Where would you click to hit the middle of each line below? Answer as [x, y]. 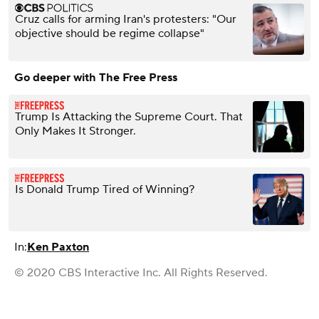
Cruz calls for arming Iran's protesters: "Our [126, 20]
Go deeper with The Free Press [96, 78]
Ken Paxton [58, 247]
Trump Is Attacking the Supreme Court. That [129, 117]
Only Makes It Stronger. [75, 131]
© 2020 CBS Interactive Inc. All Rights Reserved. [141, 273]
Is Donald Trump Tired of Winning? [105, 190]
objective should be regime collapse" [110, 34]
